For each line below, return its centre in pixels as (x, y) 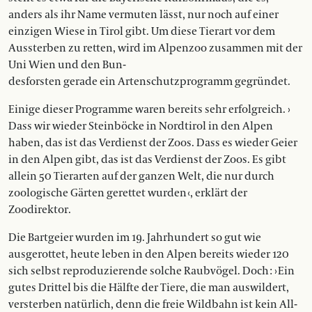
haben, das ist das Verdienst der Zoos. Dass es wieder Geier (153, 143)
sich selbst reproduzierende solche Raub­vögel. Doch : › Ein (151, 271)
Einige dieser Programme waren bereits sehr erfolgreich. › (150, 110)
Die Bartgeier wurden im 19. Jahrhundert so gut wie (135, 238)
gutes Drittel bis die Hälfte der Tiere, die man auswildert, (149, 288)
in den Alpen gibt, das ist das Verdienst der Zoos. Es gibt (147, 160)
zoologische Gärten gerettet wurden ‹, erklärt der (128, 193)
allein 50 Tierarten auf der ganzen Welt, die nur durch (141, 177)
